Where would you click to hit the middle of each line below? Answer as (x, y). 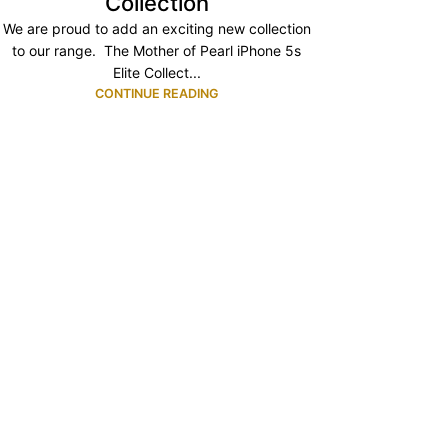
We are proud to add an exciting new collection (156, 28)
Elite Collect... (156, 72)
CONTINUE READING (156, 93)
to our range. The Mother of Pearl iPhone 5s (157, 50)
